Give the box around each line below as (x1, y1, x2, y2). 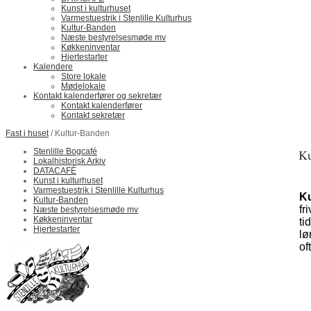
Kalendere (33, 62, 73, 72)
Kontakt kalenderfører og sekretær (33, 91, 162, 101)
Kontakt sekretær (61, 110, 125, 120)
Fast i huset (6, 128, 49, 138)
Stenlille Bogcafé (33, 146, 97, 156)
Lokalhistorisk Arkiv (33, 156, 106, 166)
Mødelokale (61, 81, 106, 91)
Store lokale (61, 72, 106, 81)
